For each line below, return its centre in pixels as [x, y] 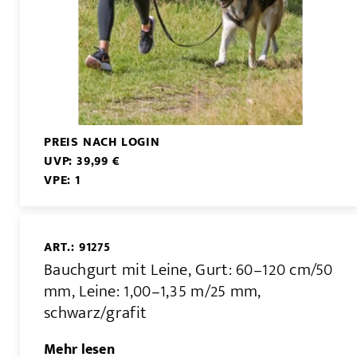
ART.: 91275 [77, 247]
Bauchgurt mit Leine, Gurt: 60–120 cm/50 [188, 270]
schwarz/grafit [96, 313]
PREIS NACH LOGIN [102, 142]
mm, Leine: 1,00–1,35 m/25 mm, [153, 292]
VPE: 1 [62, 180]
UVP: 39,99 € [82, 161]
